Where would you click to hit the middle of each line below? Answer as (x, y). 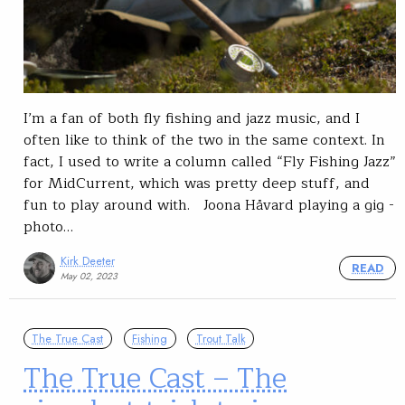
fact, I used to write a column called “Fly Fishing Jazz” (210, 162)
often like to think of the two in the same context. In (204, 141)
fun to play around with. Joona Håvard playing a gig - (209, 206)
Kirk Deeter (87, 261)
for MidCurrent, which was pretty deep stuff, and (197, 184)
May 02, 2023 (89, 277)
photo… (48, 227)
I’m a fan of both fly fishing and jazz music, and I (192, 119)
